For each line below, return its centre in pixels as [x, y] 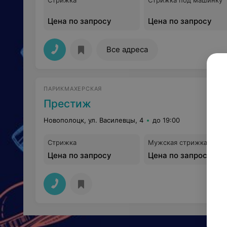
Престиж [67, 104]
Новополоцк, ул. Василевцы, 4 [93, 120]
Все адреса [127, 49]
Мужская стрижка [178, 142]
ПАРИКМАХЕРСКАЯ [73, 89]
